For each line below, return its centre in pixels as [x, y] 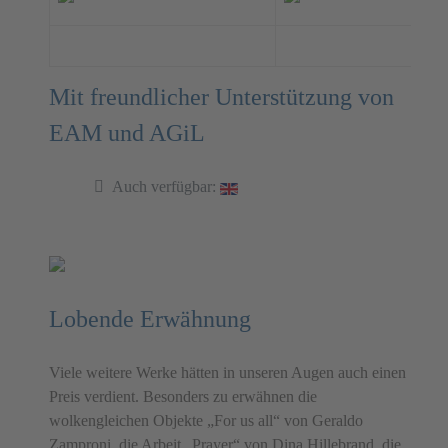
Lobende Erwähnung [150, 319]
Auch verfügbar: [164, 187]
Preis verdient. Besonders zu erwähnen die [183, 397]
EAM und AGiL [130, 133]
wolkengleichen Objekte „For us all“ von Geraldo [206, 421]
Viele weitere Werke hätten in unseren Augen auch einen [227, 373]
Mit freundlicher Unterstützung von [221, 97]
